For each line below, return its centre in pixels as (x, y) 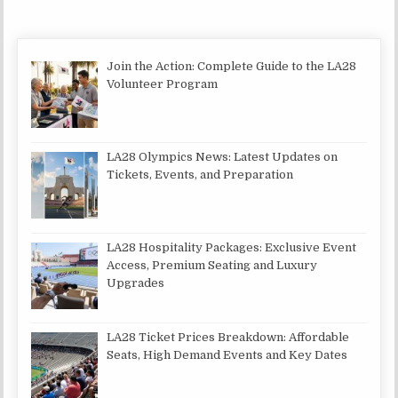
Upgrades (136, 283)
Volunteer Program (163, 84)
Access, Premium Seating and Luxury (212, 265)
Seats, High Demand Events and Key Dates (227, 355)
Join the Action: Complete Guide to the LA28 (232, 67)
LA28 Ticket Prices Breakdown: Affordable (228, 338)
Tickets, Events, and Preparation (200, 174)
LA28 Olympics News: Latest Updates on (223, 156)
